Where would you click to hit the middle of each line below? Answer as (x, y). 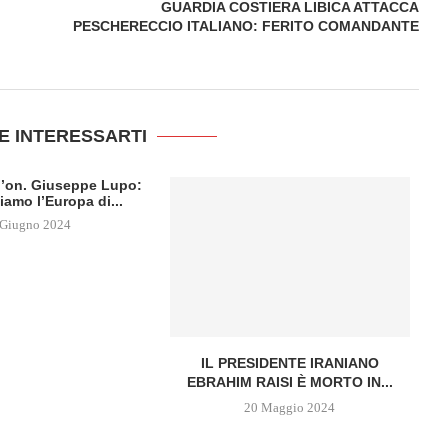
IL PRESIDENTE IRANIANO (289, 362)
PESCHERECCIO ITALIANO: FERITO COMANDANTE (245, 26)
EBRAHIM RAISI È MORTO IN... (289, 381)
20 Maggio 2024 (290, 407)
